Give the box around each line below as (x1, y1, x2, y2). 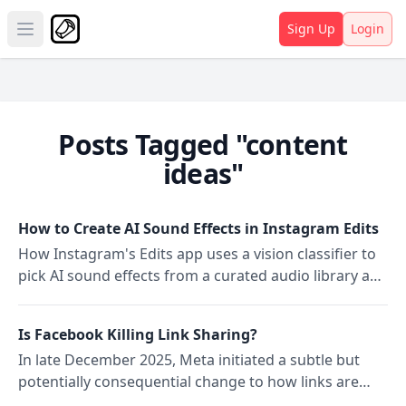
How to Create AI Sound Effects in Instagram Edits (18, 218, 379, 238)
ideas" (162, 155, 244, 192)
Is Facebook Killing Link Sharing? (18, 324, 257, 344)
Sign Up (287, 20, 335, 37)
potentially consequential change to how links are (18, 372, 359, 391)
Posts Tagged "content (58, 126, 348, 163)
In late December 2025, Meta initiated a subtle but (18, 350, 360, 370)
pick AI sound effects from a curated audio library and (18, 266, 388, 285)
